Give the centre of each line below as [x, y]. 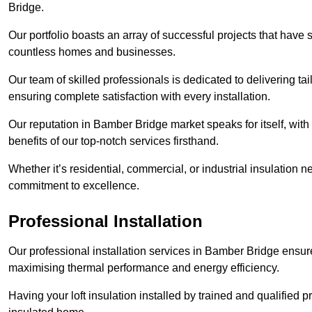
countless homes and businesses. [92, 52]
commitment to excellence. [74, 186]
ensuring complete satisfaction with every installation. [139, 97]
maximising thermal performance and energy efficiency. [144, 268]
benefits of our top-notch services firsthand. [114, 141]
